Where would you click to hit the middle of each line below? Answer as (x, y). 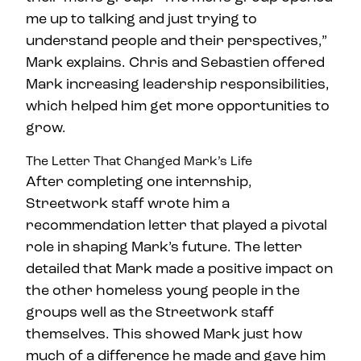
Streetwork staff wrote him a (128, 203)
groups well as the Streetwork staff (150, 311)
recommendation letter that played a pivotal (176, 224)
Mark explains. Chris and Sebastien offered (175, 62)
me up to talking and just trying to (141, 18)
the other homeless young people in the (163, 290)
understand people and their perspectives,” (176, 40)
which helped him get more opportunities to (178, 105)
